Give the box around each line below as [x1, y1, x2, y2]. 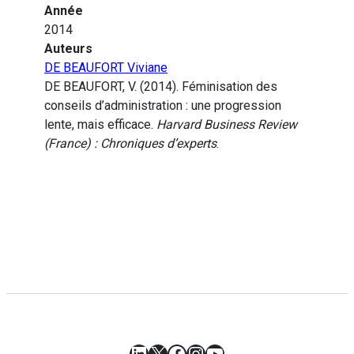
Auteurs [44, 41, 92, 57]
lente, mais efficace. [44, 117, 156, 133]
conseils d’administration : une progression [44, 98, 281, 114]
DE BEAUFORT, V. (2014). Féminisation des [44, 79, 277, 95]
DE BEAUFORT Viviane [44, 60, 168, 76]
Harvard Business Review [156, 117, 297, 133]
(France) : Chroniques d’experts [44, 136, 217, 152]
